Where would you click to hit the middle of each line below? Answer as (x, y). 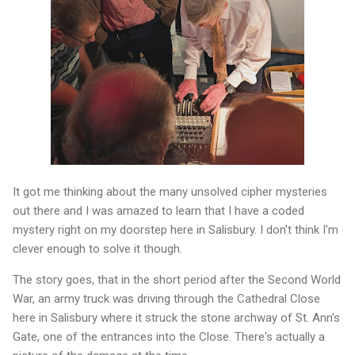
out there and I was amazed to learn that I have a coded (158, 210)
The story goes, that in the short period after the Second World (177, 279)
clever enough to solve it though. (97, 248)
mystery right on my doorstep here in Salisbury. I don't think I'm (176, 229)
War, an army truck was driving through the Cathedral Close (166, 298)
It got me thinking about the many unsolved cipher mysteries (170, 191)
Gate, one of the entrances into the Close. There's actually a (169, 336)
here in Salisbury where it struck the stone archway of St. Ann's (176, 317)
